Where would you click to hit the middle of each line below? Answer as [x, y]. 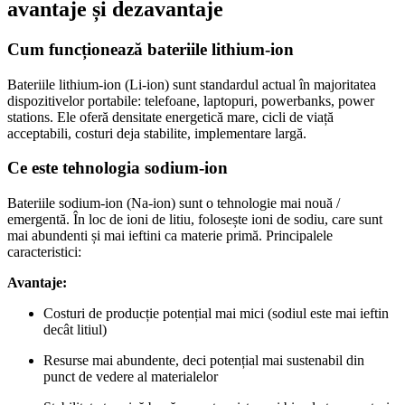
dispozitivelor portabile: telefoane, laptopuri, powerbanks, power [191, 100]
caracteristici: [44, 252]
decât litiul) [75, 330]
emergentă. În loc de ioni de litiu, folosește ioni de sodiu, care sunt [195, 220]
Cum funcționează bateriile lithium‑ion [151, 49]
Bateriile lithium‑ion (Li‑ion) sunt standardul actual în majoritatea [192, 84]
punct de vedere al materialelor [131, 377]
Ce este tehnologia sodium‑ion [118, 168]
